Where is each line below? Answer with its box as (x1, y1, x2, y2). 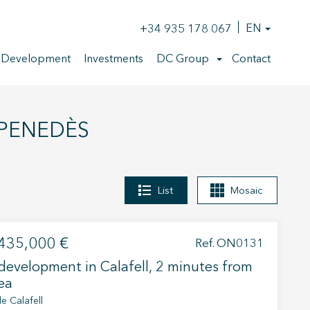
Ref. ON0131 (195, 238, 264, 250)
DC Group (156, 54, 209, 65)
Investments (84, 54, 143, 65)
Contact (232, 54, 271, 65)
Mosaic (230, 185, 263, 197)
